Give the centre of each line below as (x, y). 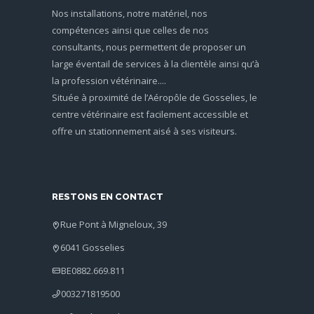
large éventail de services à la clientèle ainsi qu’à (156, 64)
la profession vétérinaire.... (109, 81)
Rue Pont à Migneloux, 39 (114, 224)
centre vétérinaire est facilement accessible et (150, 114)
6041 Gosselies (93, 247)
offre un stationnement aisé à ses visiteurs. (144, 131)
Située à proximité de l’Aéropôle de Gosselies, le (155, 97)
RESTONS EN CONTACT (108, 196)
